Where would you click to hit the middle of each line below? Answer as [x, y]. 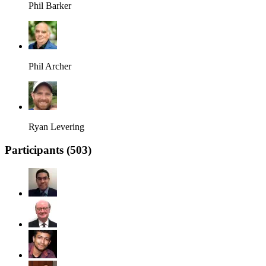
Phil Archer [50, 66]
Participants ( [37, 150]
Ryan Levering [56, 127]
